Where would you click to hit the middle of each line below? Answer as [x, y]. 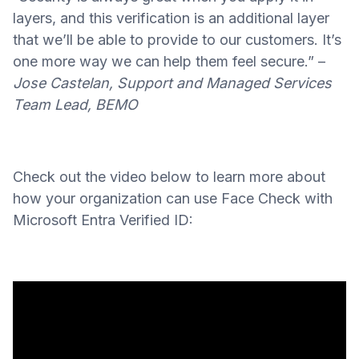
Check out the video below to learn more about [169, 177]
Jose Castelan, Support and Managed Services [172, 83]
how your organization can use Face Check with [173, 198]
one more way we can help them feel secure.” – [169, 61]
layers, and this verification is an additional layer [171, 18]
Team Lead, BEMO [75, 105]
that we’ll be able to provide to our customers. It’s [177, 40]
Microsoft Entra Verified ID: [103, 220]
